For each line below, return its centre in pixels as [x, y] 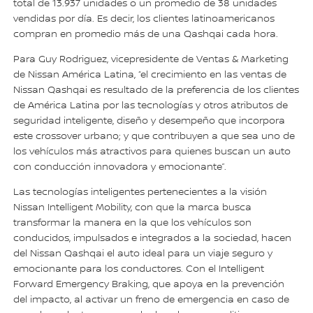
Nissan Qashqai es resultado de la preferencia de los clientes [156, 90]
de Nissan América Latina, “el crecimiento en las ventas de [150, 75]
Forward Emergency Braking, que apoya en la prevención [149, 285]
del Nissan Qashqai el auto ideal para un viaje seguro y [143, 254]
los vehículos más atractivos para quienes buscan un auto [152, 152]
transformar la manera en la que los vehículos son [133, 223]
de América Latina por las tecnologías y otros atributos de [151, 106]
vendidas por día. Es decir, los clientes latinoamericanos [144, 19]
